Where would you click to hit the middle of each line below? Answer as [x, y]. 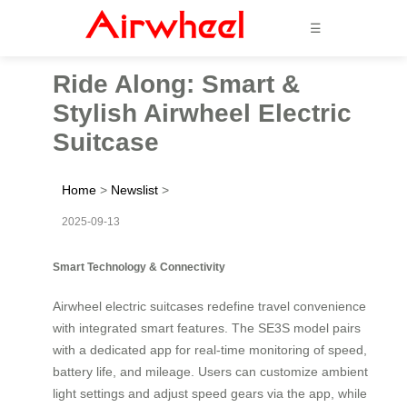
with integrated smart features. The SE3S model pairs [207, 328]
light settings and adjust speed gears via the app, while [210, 393]
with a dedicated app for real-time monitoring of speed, [210, 349]
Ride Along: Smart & [176, 84]
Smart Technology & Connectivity [139, 266]
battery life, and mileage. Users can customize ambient [210, 371]
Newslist [134, 189]
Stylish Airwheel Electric [202, 113]
